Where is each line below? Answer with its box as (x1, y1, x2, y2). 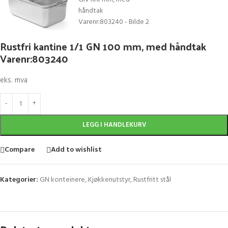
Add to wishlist (51, 144, 102, 156)
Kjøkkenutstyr (88, 174, 130, 186)
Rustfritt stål (133, 174, 171, 186)
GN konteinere (40, 174, 85, 186)
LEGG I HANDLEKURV (82, 120, 146, 131)
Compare (5, 144, 35, 156)
